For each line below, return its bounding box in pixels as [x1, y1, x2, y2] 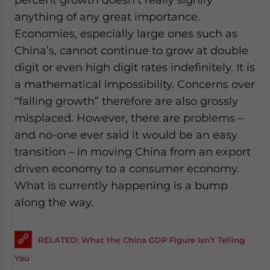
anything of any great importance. [14, 10, 200, 24]
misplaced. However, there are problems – [14, 111, 243, 125]
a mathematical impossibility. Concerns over [14, 78, 255, 91]
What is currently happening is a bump [14, 179, 228, 192]
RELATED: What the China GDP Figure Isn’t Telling [38, 235, 245, 245]
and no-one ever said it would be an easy [14, 128, 237, 142]
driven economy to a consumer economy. [14, 162, 239, 175]
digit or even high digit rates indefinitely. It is [14, 61, 255, 74]
